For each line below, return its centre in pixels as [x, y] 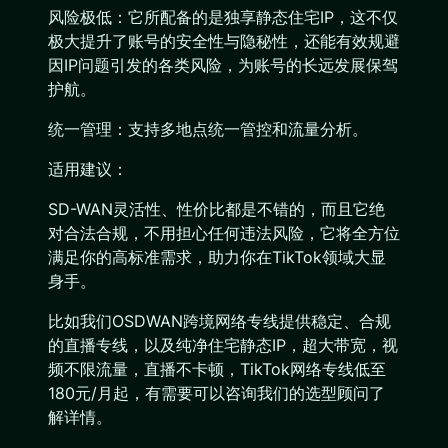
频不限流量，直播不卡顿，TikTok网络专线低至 [217, 369]
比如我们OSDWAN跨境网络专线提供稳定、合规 [219, 321]
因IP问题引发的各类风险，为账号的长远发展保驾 [223, 65]
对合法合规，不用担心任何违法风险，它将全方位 [224, 233]
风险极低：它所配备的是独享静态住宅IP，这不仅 [223, 17]
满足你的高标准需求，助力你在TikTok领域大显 [217, 257]
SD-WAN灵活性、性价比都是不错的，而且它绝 [216, 209]
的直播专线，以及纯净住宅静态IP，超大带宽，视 [223, 345]
